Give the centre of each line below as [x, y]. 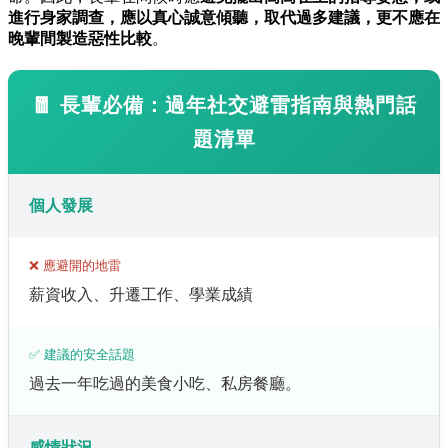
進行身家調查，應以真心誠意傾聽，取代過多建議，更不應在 [224, 17]
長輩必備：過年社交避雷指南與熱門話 [238, 104]
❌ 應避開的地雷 [75, 265]
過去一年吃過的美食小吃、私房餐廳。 [165, 383]
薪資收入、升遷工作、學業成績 [141, 294]
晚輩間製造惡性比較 [80, 38]
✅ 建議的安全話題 [82, 354]
